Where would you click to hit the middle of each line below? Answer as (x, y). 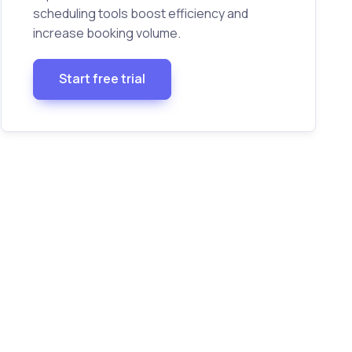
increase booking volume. (106, 33)
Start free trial (102, 79)
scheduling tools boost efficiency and (140, 13)
